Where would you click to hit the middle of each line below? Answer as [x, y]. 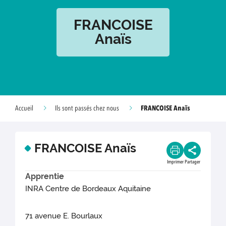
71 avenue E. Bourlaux [64, 216]
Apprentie [45, 176]
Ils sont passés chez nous [87, 108]
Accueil [24, 108]
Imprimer [175, 162]
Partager [192, 162]
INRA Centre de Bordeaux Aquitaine [88, 189]
